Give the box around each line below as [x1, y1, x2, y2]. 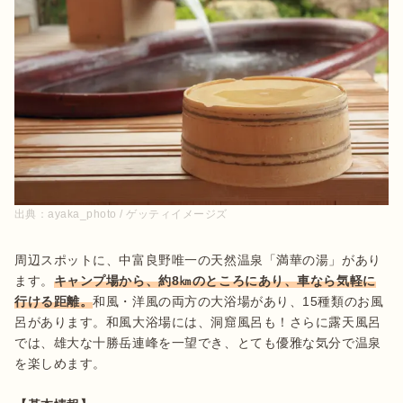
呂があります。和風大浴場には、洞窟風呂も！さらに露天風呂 [14, 314, 381, 329]
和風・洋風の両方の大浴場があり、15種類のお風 [93, 293, 384, 309]
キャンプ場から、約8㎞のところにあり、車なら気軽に [53, 273, 376, 288]
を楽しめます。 [14, 355, 106, 371]
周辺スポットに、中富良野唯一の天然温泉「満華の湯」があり [14, 252, 381, 267]
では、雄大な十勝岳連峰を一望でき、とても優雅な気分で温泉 [14, 335, 381, 350]
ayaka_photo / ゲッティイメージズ [48, 207, 228, 220]
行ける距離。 [14, 293, 94, 309]
